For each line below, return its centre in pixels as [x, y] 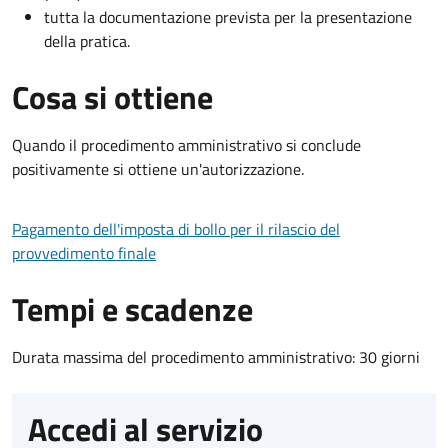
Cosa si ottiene [112, 96]
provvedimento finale [84, 252]
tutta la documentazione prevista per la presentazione [228, 16]
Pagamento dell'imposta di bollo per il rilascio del [176, 228]
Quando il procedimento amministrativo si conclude [186, 144]
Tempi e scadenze [132, 308]
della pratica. [87, 40]
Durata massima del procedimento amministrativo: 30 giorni [216, 356]
